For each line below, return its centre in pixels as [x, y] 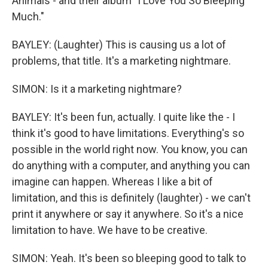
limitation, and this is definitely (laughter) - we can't [131, 198]
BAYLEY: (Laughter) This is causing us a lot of [119, 45]
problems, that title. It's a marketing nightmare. [121, 61]
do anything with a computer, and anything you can [131, 165]
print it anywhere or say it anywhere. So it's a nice [128, 214]
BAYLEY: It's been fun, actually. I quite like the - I [124, 117]
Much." [28, 16]
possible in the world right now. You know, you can [130, 149]
